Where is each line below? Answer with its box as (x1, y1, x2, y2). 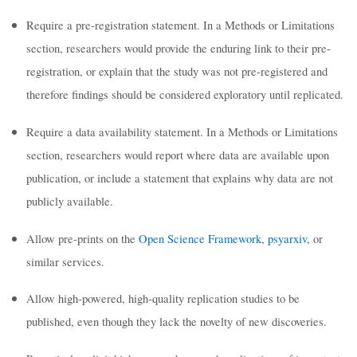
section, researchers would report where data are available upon (25, 147, 329, 163)
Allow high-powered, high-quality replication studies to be (25, 291, 300, 307)
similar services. (25, 253, 104, 269)
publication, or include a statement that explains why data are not (25, 170, 333, 186)
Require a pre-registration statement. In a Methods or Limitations (25, 18, 335, 33)
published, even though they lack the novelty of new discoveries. (25, 314, 327, 330)
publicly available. (25, 193, 113, 209)
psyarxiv (267, 230, 307, 246)
